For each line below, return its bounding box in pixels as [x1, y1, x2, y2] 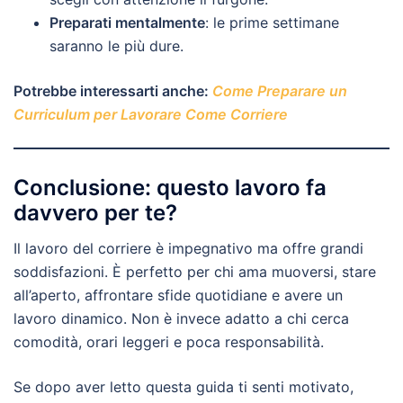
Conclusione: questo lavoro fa [13, 174, 327, 201]
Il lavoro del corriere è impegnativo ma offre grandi [13, 238, 363, 257]
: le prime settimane [205, 13, 339, 31]
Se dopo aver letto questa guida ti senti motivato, [13, 377, 354, 396]
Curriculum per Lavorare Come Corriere [13, 104, 288, 123]
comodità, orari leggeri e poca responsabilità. [13, 332, 324, 351]
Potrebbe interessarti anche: [13, 81, 212, 100]
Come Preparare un [212, 81, 347, 100]
